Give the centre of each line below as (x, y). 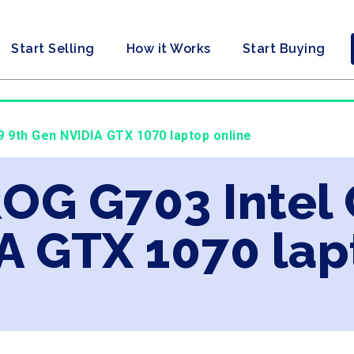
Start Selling (53, 49)
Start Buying (284, 49)
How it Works (168, 49)
